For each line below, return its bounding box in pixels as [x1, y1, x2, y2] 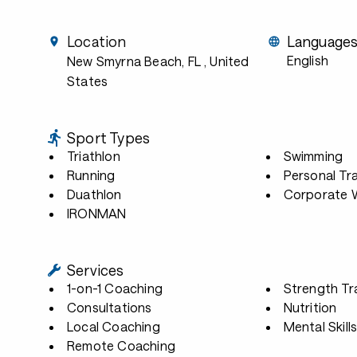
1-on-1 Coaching [67, 280, 163, 296]
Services [67, 261, 124, 279]
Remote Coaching [67, 338, 175, 353]
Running [67, 167, 116, 182]
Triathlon [67, 148, 120, 163]
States [67, 73, 108, 88]
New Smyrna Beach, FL [67, 53, 201, 69]
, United [204, 53, 249, 69]
